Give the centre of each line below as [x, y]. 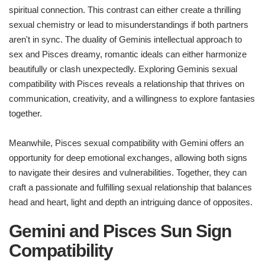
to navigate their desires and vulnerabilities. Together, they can [128, 173]
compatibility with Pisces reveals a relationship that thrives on [127, 84]
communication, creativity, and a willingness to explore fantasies [132, 99]
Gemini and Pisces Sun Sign [120, 231]
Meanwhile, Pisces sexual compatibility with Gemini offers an [126, 143]
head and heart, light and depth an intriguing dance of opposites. [131, 202]
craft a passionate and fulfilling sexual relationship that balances [130, 188]
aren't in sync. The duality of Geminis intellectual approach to [125, 40]
